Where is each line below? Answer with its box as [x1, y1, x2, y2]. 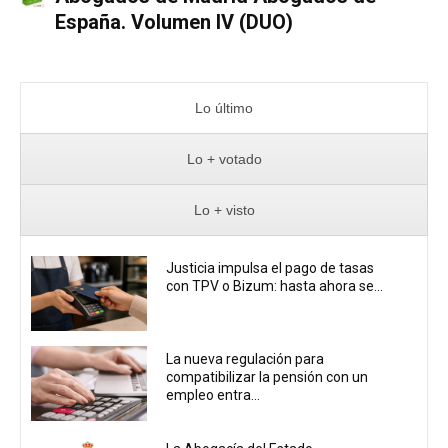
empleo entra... [166, 386, 261, 403]
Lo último [195, 99, 253, 116]
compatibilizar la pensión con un [166, 368, 369, 385]
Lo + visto [193, 201, 255, 218]
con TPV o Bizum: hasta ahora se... [166, 278, 384, 295]
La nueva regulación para [166, 350, 325, 367]
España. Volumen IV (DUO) [54, 9, 293, 34]
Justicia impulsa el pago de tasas [166, 260, 375, 277]
